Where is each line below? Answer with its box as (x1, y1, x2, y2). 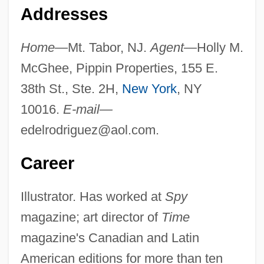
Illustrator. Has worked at (20, 189, 165, 204)
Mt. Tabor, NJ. (67, 40, 150, 55)
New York (121, 81, 177, 97)
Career (20, 154, 74, 173)
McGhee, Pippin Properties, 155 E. (20, 61, 218, 76)
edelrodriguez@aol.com (20, 123, 156, 138)
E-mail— (62, 102, 113, 117)
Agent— (150, 40, 197, 55)
